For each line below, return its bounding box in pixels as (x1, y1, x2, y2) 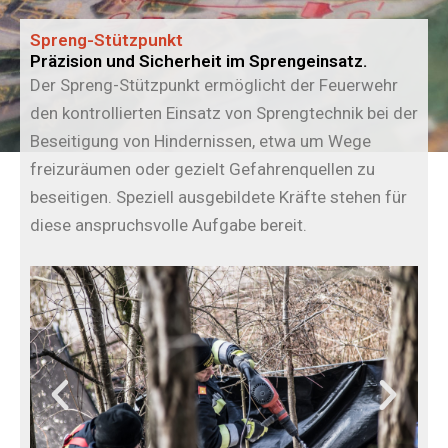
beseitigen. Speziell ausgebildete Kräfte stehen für (30, 187, 407, 207)
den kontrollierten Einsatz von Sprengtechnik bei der (30, 103, 418, 123)
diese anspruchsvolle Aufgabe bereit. (30, 215, 307, 235)
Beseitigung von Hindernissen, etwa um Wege (30, 131, 371, 151)
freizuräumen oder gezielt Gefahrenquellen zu (30, 159, 375, 179)
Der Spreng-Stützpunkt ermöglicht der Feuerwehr (30, 75, 398, 95)
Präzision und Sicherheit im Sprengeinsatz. (30, 51, 367, 71)
